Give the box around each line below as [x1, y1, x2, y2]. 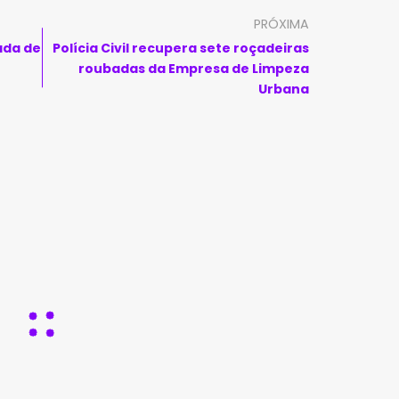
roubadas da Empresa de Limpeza [77, 60, 309, 77]
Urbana [257, 80, 309, 98]
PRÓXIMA [253, 15, 309, 33]
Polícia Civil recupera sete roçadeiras [52, 39, 309, 57]
